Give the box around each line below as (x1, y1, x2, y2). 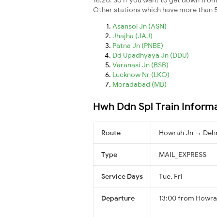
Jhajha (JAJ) (112, 31, 153, 40)
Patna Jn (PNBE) (112, 41, 163, 50)
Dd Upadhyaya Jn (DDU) (112, 50, 189, 60)
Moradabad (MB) (112, 79, 167, 89)
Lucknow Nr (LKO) (112, 70, 170, 79)
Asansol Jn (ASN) (112, 21, 167, 31)
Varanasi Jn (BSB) (112, 60, 169, 69)
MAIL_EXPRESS (159, 150, 206, 159)
